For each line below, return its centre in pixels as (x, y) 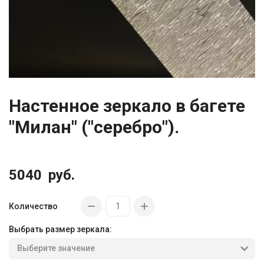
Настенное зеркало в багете (127, 106)
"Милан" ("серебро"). (94, 127)
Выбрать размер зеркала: (60, 230)
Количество (33, 207)
